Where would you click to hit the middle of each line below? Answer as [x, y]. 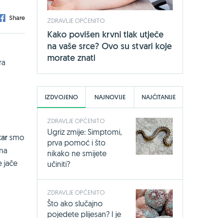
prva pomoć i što [76, 142]
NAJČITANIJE [158, 97]
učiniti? [59, 164]
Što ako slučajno [75, 203]
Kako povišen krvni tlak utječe [105, 34]
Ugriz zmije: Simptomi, [84, 132]
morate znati [71, 57]
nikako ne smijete [77, 153]
